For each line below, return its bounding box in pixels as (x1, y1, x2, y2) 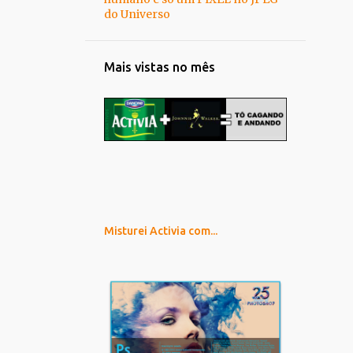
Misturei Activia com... (104, 225, 217, 237)
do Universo (104, 7, 170, 21)
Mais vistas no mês (104, 60, 215, 74)
